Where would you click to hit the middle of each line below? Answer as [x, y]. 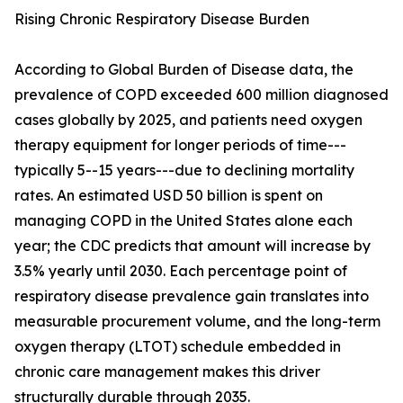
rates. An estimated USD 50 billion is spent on [169, 196]
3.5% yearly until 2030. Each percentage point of [181, 271]
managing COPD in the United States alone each [184, 221]
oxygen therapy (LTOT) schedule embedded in [178, 347]
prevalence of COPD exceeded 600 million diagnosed [201, 95]
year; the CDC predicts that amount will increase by [193, 246]
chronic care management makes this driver [167, 372]
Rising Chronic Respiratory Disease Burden [162, 19]
